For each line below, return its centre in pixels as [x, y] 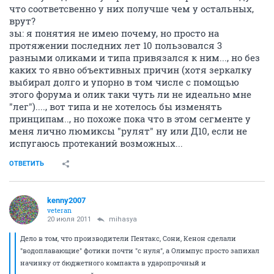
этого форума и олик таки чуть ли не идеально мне [130, 94]
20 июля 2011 [69, 220]
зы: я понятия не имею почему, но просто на [114, 33]
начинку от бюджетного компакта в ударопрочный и [113, 263]
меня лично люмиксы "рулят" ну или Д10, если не [128, 131]
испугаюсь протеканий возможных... [96, 143]
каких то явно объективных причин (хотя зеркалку [131, 70]
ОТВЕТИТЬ [27, 164]
